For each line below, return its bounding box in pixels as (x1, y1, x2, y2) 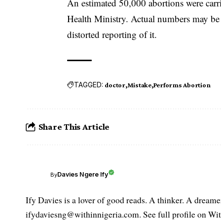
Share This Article (38, 121, 110, 132)
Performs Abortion (153, 80, 211, 89)
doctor (105, 80, 125, 89)
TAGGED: (74, 80, 104, 89)
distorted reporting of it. (67, 28, 157, 40)
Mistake (127, 80, 151, 89)
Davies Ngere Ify (57, 171, 108, 179)
